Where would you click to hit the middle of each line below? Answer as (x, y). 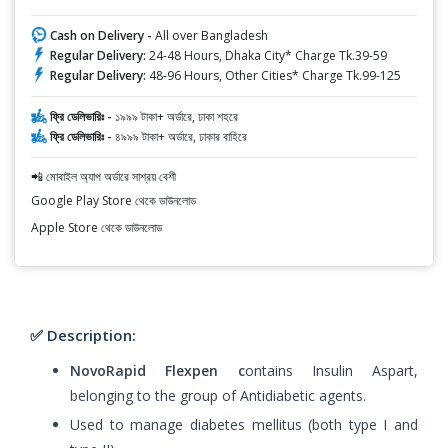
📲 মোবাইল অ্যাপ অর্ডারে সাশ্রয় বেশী (103, 176)
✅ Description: (83, 334)
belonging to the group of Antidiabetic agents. (218, 395)
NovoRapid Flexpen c (157, 370)
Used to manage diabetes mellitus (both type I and (244, 424)
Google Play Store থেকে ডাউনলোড (113, 200)
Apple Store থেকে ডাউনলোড (96, 227)
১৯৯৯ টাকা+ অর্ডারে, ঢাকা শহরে (176, 116)
